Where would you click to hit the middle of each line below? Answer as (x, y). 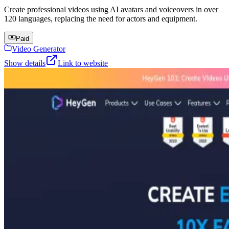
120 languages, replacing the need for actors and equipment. (101, 18)
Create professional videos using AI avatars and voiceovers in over (111, 9)
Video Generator (39, 49)
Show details (25, 63)
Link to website (83, 63)
